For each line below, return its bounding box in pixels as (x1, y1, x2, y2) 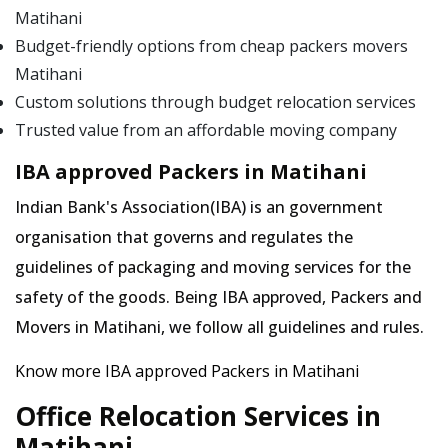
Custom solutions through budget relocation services (15, 91, 416, 113)
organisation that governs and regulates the (15, 226, 353, 248)
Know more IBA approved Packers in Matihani (15, 360, 359, 382)
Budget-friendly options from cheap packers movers (15, 35, 408, 57)
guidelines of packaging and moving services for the (15, 256, 411, 278)
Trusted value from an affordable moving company (15, 119, 397, 141)
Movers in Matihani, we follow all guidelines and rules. (15, 316, 424, 338)
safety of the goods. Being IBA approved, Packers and (15, 286, 422, 308)
